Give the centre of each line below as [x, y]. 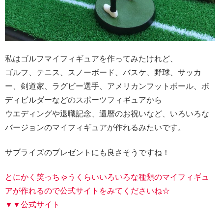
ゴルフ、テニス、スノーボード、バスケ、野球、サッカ [103, 73]
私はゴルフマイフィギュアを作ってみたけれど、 [91, 59]
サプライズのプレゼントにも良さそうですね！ [87, 152]
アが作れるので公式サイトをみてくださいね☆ [87, 191]
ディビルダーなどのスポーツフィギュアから [83, 100]
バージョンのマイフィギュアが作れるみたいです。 [95, 128]
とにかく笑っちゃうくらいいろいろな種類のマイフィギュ [107, 177]
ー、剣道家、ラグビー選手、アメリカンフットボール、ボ [107, 86]
